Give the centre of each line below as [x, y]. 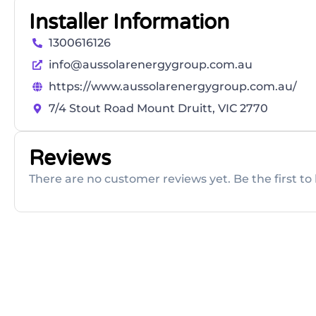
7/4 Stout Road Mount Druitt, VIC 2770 [158, 109]
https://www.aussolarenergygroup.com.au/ [172, 87]
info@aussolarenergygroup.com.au [150, 65]
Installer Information [129, 23]
